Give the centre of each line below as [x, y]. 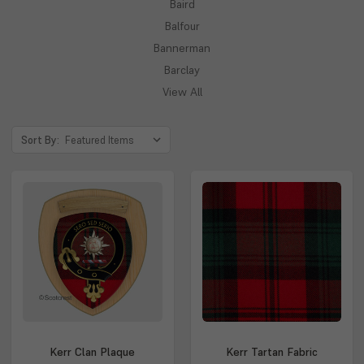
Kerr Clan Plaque [93, 351]
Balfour [182, 26]
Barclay [182, 70]
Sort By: [40, 140]
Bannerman [182, 48]
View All [182, 92]
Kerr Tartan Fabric [271, 351]
